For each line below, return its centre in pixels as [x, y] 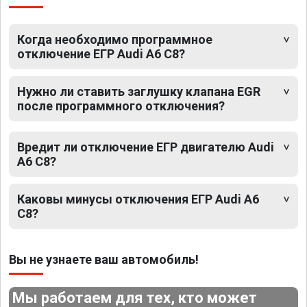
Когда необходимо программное [115, 40]
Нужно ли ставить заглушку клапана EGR [139, 92]
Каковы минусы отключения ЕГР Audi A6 [138, 199]
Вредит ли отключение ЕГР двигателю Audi [146, 147]
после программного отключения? [121, 106]
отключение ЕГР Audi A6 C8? [101, 54]
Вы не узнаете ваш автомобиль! [104, 260]
